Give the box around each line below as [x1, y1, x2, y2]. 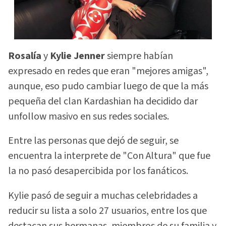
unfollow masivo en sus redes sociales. [8, 109, 169, 124]
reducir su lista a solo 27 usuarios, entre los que [8, 203, 207, 218]
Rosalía [8, 48, 41, 63]
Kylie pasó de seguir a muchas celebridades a [8, 188, 198, 203]
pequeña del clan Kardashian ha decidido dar [8, 94, 198, 108]
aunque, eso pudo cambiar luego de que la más [8, 79, 208, 93]
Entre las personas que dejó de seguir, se [8, 134, 179, 148]
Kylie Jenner [50, 48, 105, 63]
